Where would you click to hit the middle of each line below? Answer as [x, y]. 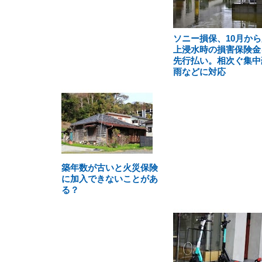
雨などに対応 [199, 72]
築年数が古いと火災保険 [110, 168]
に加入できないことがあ [110, 179]
